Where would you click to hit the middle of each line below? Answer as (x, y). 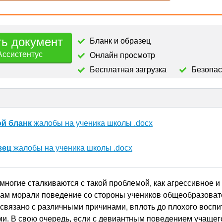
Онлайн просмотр (122, 55)
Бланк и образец (120, 41)
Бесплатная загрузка (128, 70)
